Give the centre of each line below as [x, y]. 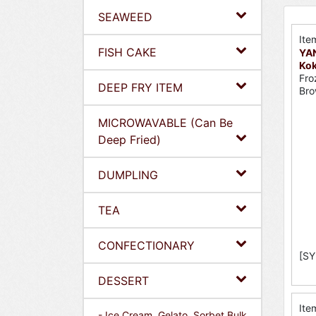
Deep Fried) [129, 140]
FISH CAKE [127, 52]
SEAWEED [125, 17]
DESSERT [123, 281]
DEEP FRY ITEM [140, 87]
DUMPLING [128, 175]
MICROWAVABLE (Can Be [165, 123]
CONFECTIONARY [146, 245]
